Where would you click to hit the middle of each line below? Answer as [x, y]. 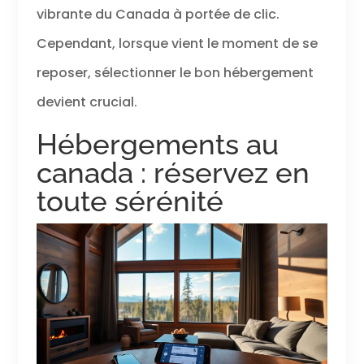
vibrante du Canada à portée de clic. [158, 15]
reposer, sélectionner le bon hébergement [175, 73]
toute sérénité [130, 201]
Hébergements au [157, 145]
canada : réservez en [173, 173]
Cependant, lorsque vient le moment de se [177, 44]
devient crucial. [87, 102]
